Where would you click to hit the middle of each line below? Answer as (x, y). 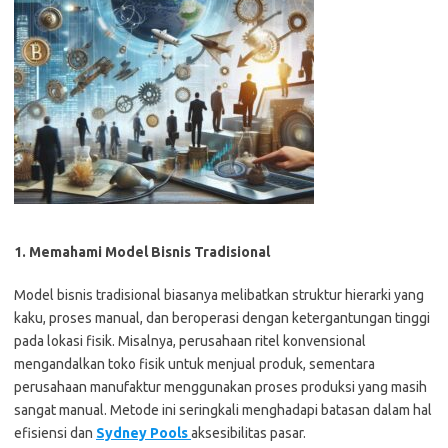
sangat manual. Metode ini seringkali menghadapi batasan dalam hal (223, 410)
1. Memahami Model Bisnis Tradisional (142, 252)
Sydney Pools (143, 433)
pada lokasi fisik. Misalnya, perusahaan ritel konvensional (190, 341)
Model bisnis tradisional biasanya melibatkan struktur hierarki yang (219, 295)
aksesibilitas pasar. (248, 433)
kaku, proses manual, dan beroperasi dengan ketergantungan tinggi (222, 318)
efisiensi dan (55, 433)
